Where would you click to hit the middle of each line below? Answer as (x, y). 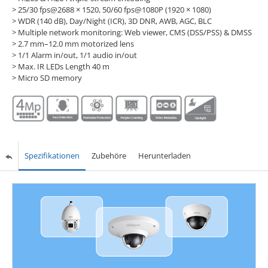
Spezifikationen (52, 156)
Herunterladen (164, 156)
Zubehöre (109, 156)
